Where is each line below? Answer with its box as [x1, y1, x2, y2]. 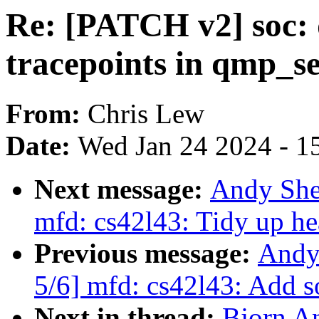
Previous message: [34, 238, 258, 269]
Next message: [34, 174, 210, 205]
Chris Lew [88, 98, 204, 130]
